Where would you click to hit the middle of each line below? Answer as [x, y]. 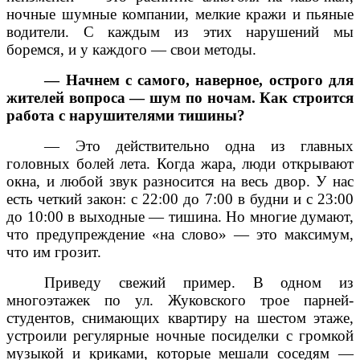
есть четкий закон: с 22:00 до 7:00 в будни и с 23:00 [180, 199]
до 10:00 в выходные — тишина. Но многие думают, [180, 217]
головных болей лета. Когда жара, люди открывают [180, 164]
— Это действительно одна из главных [199, 146]
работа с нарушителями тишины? [126, 116]
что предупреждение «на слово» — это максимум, [180, 235]
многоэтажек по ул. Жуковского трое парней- [180, 301]
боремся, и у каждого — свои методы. [131, 50]
